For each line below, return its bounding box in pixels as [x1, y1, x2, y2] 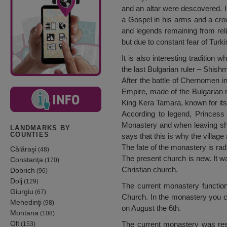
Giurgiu [10, 187, 33, 196]
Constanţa [10, 155, 43, 164]
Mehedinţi [10, 198, 42, 206]
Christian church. [122, 165, 178, 174]
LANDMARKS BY [10, 125, 71, 132]
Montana [10, 208, 39, 217]
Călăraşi [10, 144, 36, 153]
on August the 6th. [122, 204, 181, 213]
